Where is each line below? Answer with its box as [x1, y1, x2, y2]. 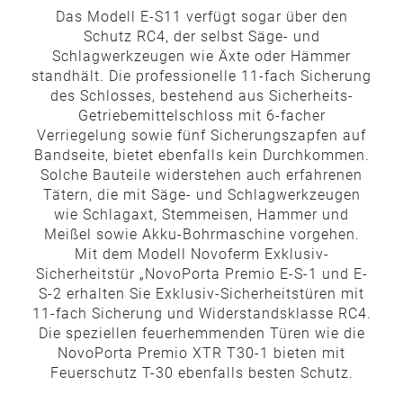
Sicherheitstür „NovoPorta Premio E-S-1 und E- [35, 265, 368, 282]
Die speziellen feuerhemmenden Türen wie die [38, 325, 365, 342]
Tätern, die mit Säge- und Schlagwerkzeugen [42, 186, 361, 203]
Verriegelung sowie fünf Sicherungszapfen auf [37, 127, 366, 144]
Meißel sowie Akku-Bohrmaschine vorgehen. [43, 226, 360, 243]
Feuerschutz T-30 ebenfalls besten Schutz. [49, 364, 354, 381]
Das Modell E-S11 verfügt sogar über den [55, 8, 348, 25]
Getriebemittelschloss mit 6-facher [77, 107, 326, 124]
